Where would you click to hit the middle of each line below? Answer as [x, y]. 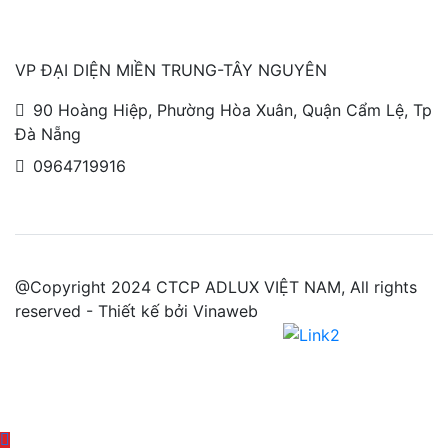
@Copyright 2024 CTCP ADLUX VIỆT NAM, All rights [216, 286]
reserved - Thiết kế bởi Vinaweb [136, 310]
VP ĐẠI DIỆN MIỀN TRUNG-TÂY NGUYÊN [171, 69]
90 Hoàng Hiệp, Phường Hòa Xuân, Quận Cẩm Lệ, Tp [232, 109]
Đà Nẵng [48, 133]
